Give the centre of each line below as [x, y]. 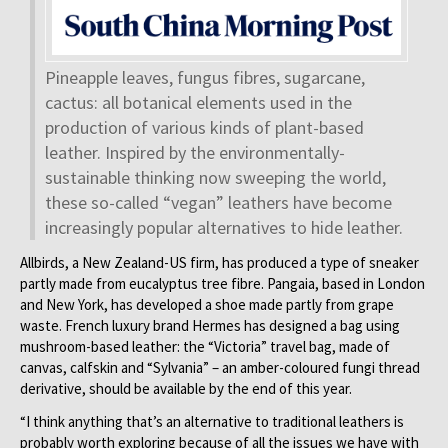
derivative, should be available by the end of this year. [187, 388]
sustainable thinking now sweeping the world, [215, 177]
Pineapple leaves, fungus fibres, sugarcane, [205, 77]
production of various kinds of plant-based [204, 127]
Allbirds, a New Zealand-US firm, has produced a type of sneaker [219, 262]
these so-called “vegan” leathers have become [218, 202]
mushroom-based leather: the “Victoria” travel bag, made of [205, 346]
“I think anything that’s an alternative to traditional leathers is [212, 421]
